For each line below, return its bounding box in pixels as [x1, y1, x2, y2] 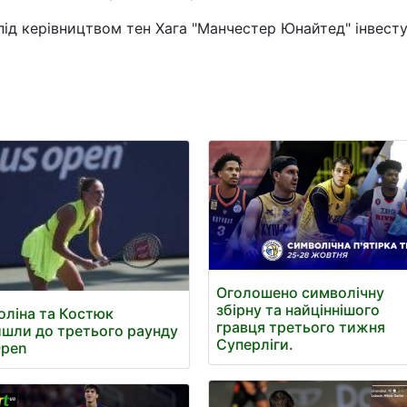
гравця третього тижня [216, 318, 386, 337]
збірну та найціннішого [216, 301, 381, 320]
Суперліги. [216, 335, 294, 354]
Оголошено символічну [216, 283, 385, 303]
